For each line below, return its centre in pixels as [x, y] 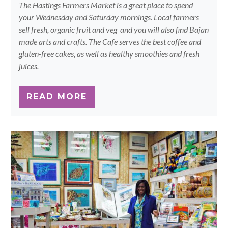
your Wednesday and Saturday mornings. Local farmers [109, 17]
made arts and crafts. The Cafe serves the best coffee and [110, 42]
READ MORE [57, 97]
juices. [29, 66]
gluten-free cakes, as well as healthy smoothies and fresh [109, 54]
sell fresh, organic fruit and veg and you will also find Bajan [114, 30]
